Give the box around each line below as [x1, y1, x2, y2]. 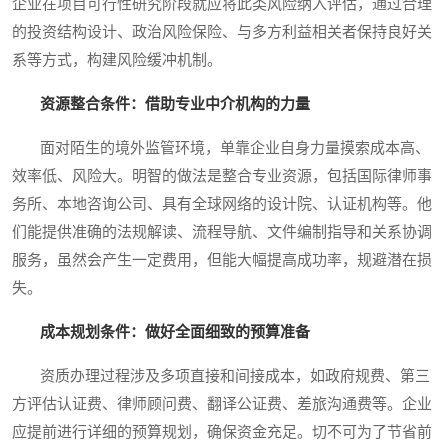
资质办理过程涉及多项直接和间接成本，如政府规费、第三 [12, 368, 430, 385]
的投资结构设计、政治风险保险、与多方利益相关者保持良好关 [12, 24, 432, 41]
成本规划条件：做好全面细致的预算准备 [40, 324, 310, 341]
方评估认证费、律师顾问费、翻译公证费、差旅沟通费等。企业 [12, 396, 432, 413]
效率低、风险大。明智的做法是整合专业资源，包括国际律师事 [12, 168, 432, 185]
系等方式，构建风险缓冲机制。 [12, 52, 222, 69]
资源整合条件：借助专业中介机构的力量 [40, 96, 310, 113]
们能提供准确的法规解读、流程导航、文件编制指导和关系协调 [12, 224, 432, 241]
